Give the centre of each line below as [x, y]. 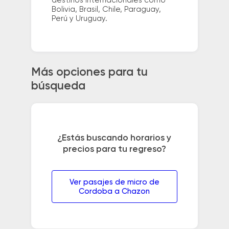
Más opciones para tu [89, 73]
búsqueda [58, 87]
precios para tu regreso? [114, 150]
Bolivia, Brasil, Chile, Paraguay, [106, 9]
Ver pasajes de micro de [114, 182]
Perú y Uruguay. [79, 18]
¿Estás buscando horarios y [114, 138]
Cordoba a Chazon [114, 192]
